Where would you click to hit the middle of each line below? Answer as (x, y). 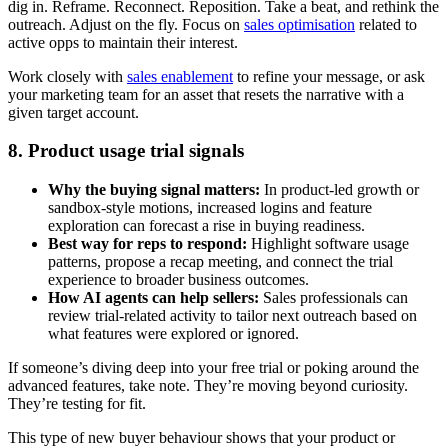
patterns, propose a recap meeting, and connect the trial (220, 262)
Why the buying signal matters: (154, 190)
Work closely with (67, 76)
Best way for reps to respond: (147, 244)
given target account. (73, 112)
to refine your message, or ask (329, 76)
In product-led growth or (339, 190)
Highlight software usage (328, 244)
